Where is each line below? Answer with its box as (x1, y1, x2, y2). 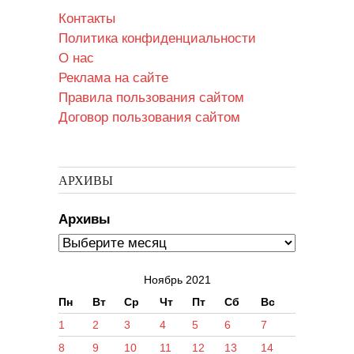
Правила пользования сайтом (58, 89, 244, 105)
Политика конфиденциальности (58, 30, 256, 46)
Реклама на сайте (58, 70, 168, 85)
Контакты (58, 10, 115, 26)
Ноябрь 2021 (143, 273, 211, 286)
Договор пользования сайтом (58, 109, 240, 125)
